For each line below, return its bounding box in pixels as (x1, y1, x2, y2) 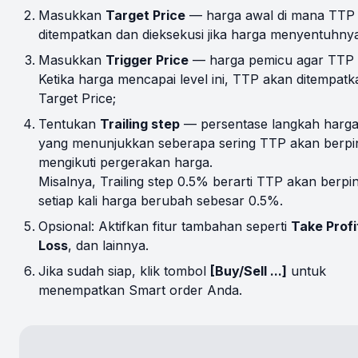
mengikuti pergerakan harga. (38, 153, 213, 170)
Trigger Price (105, 51, 189, 68)
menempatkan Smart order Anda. (38, 281, 242, 298)
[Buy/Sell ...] (210, 262, 287, 279)
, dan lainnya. (68, 237, 149, 253)
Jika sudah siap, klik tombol (38, 262, 210, 279)
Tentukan (38, 115, 100, 132)
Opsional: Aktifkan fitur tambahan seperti (38, 217, 291, 234)
